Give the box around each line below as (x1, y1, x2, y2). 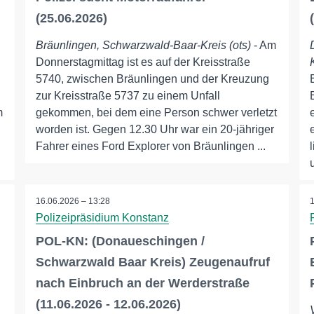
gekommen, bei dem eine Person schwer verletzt (35, 107, 277, 119)
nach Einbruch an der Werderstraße (35, 276, 250, 291)
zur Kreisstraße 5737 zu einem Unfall (35, 90, 220, 102)
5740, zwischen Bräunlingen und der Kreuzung (35, 73, 269, 86)
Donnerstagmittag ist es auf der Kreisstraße (35, 56, 250, 69)
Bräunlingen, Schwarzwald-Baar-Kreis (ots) (35, 39, 251, 52)
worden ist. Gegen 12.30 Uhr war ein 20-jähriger (35, 123, 274, 136)
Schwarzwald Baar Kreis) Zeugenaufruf (35, 255, 270, 270)
